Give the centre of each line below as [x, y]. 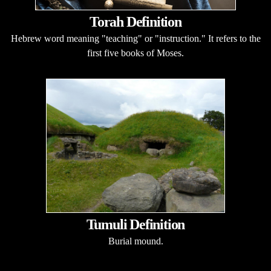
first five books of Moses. [135, 53]
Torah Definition [135, 22]
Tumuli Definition [135, 224]
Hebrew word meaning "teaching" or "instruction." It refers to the [135, 38]
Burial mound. [135, 241]
